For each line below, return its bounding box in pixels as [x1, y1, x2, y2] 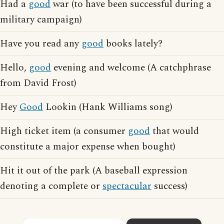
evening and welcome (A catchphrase [51, 60, 211, 75]
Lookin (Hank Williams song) [43, 100, 172, 114]
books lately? [103, 36, 162, 51]
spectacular [102, 179, 151, 193]
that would [150, 124, 199, 138]
